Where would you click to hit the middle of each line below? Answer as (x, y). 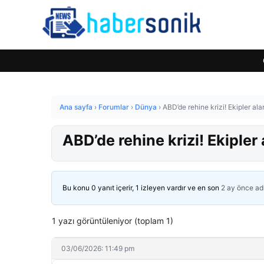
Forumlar (114, 107)
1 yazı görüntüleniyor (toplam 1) (113, 221)
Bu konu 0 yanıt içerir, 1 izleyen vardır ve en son (142, 188)
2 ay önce (237, 188)
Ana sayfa (76, 107)
